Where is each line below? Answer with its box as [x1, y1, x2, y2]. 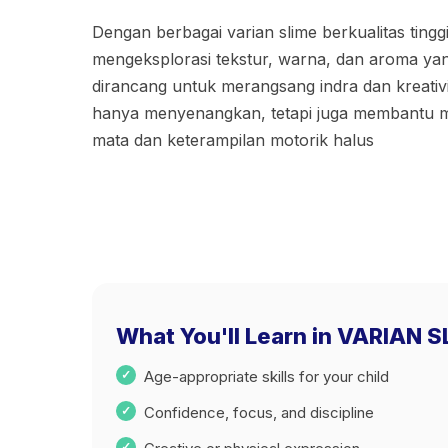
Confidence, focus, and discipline [144, 403, 374, 422]
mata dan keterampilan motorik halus [92, 129, 374, 150]
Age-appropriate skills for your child [144, 367, 389, 386]
